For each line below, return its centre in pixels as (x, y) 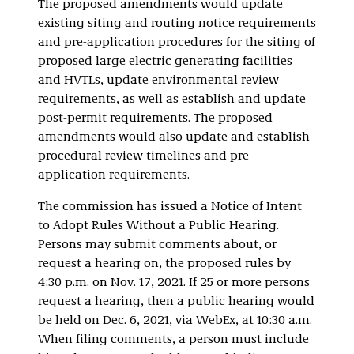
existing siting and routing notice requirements (177, 24)
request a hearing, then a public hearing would (176, 302)
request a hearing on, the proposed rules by (164, 264)
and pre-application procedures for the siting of (177, 43)
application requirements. (114, 176)
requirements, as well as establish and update (172, 100)
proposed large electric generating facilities (165, 62)
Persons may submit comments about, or (157, 245)
